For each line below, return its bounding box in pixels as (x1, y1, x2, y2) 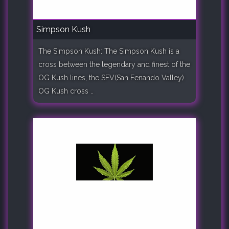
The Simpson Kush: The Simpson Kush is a (38, 47, 179, 55)
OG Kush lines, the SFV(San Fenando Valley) (38, 73, 184, 82)
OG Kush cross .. (38, 86, 94, 95)
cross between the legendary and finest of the (38, 60, 190, 68)
